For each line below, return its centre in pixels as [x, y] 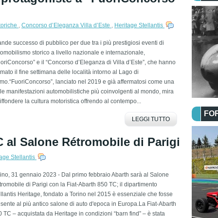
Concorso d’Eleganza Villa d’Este [66, 25]
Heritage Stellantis [139, 25]
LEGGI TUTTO [151, 119]
